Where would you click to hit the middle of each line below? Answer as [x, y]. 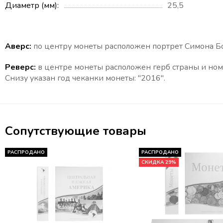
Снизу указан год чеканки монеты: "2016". [85, 78]
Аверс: [18, 47]
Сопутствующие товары [76, 131]
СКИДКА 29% [159, 163]
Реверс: [20, 67]
